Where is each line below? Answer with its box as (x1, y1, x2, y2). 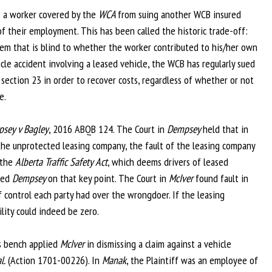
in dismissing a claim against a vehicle (87, 237, 231, 251)
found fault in (193, 171, 248, 185)
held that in (203, 122, 248, 136)
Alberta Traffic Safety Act (15, 155, 107, 169)
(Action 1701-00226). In (5, 253, 102, 267)
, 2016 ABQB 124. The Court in (49, 122, 167, 136)
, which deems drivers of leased (107, 155, 228, 169)
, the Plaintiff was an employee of (126, 253, 258, 267)
